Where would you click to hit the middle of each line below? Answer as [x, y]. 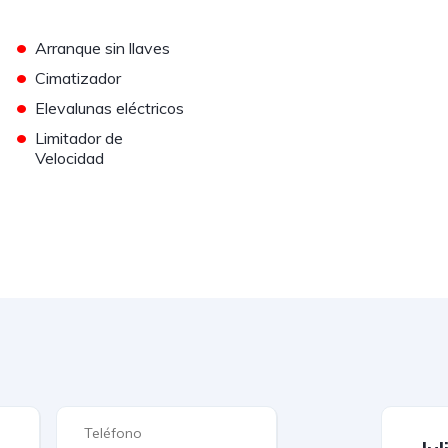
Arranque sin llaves [103, 48]
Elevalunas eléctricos [110, 108]
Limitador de [79, 138]
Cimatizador [78, 78]
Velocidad [70, 158]
